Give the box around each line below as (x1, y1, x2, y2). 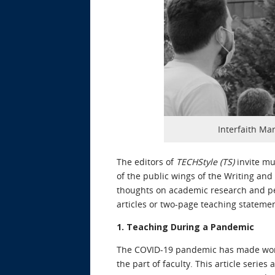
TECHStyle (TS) (176, 155, 234, 168)
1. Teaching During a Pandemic (117, 220, 254, 233)
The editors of (117, 155, 176, 168)
